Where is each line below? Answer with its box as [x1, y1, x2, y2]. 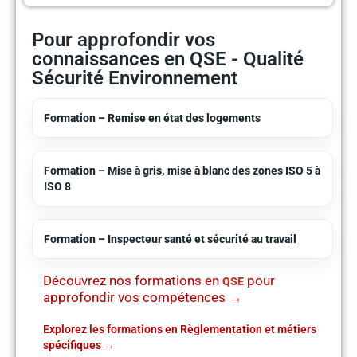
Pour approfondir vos [32, 28, 215, 51]
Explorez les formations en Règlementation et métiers [43, 323, 316, 336]
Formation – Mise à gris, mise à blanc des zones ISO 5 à [44, 163, 320, 177]
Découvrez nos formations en [43, 273, 222, 289]
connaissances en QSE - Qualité [32, 47, 304, 70]
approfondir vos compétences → [43, 289, 242, 306]
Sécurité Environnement [32, 66, 237, 89]
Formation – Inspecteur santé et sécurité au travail [44, 232, 296, 245]
